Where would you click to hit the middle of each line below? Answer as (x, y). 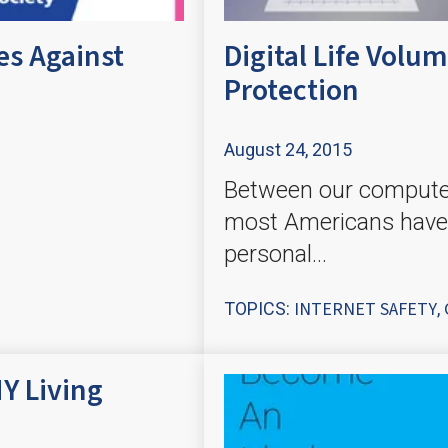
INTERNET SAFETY (365, 309)
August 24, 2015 (288, 149)
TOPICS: (259, 308)
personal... (275, 254)
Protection (291, 91)
